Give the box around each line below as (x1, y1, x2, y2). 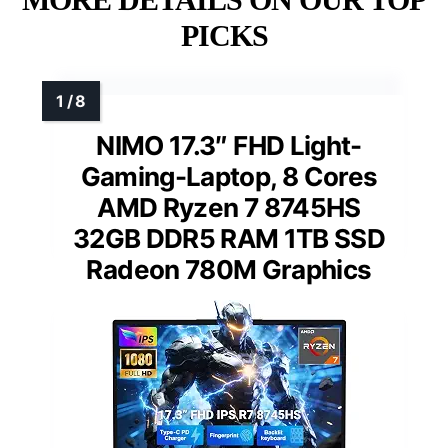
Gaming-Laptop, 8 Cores (80, 160, 378, 192)
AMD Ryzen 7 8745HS (97, 191, 361, 223)
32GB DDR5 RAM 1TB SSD (72, 222, 386, 254)
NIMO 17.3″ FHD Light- (96, 129, 362, 161)
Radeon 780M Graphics (86, 253, 372, 285)
